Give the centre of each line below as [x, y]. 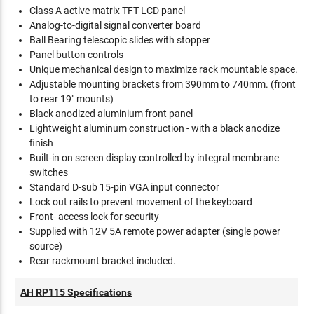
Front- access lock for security [95, 217]
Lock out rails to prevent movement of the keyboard [141, 202]
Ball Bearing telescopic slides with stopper [120, 40]
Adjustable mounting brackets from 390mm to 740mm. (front [163, 84]
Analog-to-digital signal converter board [116, 25]
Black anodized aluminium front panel [111, 114]
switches [49, 172]
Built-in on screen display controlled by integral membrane [155, 158]
